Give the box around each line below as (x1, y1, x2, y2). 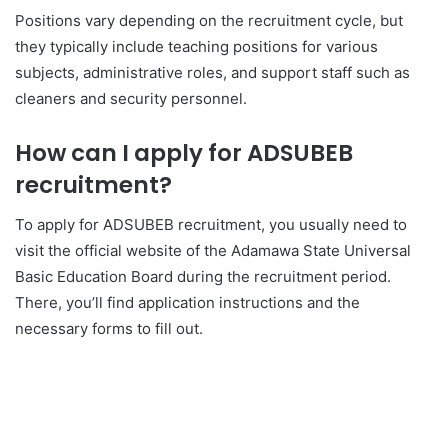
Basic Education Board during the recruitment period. (15, 267, 391, 286)
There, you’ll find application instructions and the (15, 293, 360, 312)
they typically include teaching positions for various (15, 36, 378, 56)
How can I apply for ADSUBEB (15, 136, 353, 169)
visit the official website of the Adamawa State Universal (15, 241, 411, 260)
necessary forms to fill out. (15, 319, 203, 338)
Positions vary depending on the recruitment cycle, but (15, 10, 403, 30)
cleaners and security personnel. (15, 88, 247, 108)
